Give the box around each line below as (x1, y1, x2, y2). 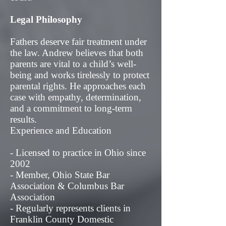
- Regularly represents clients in (10, 203, 131, 213)
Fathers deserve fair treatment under (10, 36, 147, 47)
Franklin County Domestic (10, 214, 114, 224)
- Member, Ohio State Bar (10, 169, 109, 180)
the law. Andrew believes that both (10, 47, 143, 58)
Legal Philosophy (10, 14, 82, 25)
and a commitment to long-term (10, 103, 132, 114)
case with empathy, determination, (10, 92, 141, 102)
